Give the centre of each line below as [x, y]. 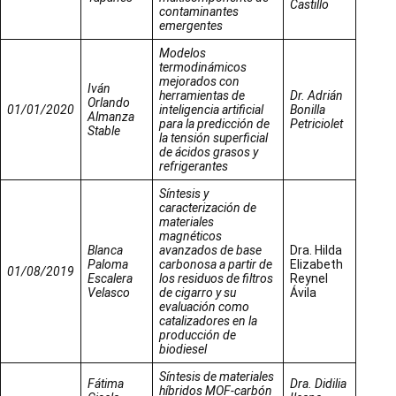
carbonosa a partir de [216, 264]
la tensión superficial [213, 137]
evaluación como [204, 306]
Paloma [108, 264]
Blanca [105, 250]
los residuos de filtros [216, 278]
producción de [198, 335]
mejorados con [199, 81]
